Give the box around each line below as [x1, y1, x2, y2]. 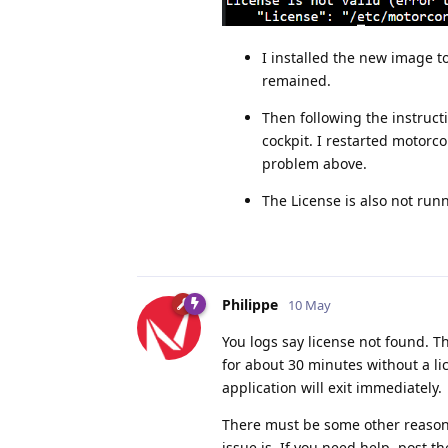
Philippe [222, 295, 278, 315]
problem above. [262, 154, 367, 174]
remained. [262, 71, 331, 91]
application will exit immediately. [222, 378, 442, 398]
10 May [288, 296, 331, 315]
